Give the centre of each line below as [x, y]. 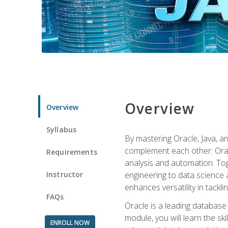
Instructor [65, 174]
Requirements [72, 152]
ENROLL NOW [70, 222]
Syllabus [62, 129]
